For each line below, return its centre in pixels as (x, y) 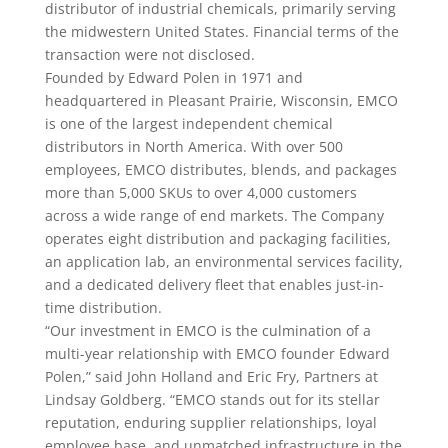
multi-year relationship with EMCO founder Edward (217, 353)
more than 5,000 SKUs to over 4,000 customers (200, 192)
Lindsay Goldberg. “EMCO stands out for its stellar (212, 399)
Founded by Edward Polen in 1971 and (173, 77)
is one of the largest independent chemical (188, 123)
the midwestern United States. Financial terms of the (221, 31)
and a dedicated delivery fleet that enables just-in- (214, 284)
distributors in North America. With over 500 (193, 146)
